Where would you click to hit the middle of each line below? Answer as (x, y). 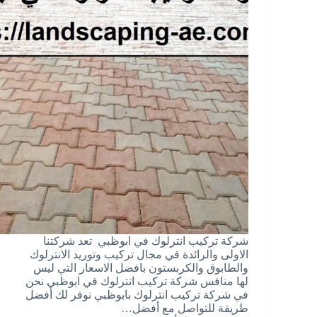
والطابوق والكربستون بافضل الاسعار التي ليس (140, 267)
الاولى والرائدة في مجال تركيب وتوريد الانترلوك (139, 254)
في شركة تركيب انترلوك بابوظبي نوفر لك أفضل (137, 294)
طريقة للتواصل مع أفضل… (184, 308)
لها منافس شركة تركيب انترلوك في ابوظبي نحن (135, 281)
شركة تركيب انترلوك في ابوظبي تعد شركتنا (145, 241)
